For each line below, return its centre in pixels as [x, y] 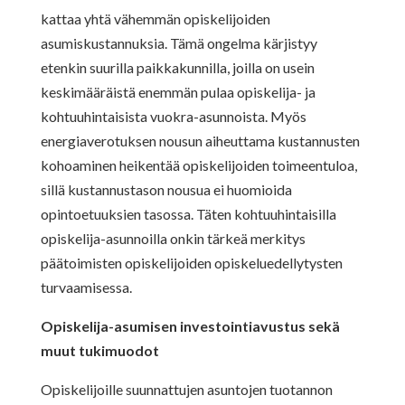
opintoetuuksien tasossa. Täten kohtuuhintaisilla [188, 213]
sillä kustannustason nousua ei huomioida [166, 189]
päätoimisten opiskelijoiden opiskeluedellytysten [191, 262]
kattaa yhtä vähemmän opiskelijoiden [155, 18]
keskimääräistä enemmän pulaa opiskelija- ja [178, 91]
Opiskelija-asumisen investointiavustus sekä [190, 325]
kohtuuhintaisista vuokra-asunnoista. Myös [173, 116]
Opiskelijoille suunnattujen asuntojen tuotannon [186, 389]
